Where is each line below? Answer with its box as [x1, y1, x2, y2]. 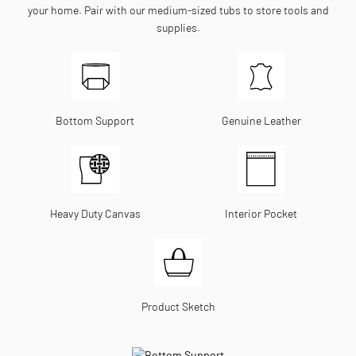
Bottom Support [56, 113, 134, 127]
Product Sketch [141, 299, 215, 313]
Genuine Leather [221, 113, 301, 127]
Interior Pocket [225, 206, 297, 220]
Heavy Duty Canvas [49, 206, 141, 220]
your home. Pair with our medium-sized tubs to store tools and [27, 2, 329, 17]
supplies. [156, 20, 200, 34]
